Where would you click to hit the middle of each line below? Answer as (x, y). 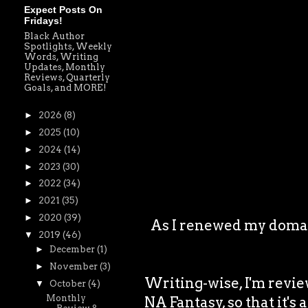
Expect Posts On (63, 10)
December (73, 249)
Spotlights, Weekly (68, 46)
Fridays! (43, 21)
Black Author (54, 36)
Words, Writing (61, 57)
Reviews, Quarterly (67, 77)
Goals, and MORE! (65, 88)
